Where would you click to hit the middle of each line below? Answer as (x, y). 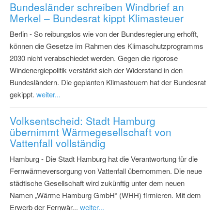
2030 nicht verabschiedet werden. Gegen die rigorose (94, 58)
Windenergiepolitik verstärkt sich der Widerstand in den (96, 70)
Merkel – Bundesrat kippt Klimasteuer (97, 18)
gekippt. (23, 94)
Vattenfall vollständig (58, 143)
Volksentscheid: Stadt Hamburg (83, 121)
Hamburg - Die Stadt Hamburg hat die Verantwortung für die (104, 159)
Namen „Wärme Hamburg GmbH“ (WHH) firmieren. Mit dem (105, 195)
